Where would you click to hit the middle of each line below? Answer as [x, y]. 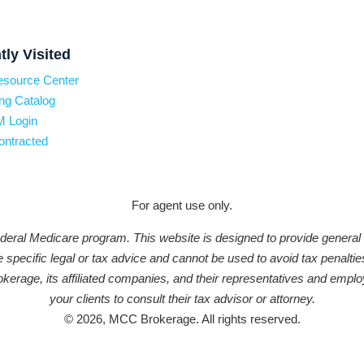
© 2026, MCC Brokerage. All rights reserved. [182, 319]
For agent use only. [182, 206]
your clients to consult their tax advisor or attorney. [182, 299]
